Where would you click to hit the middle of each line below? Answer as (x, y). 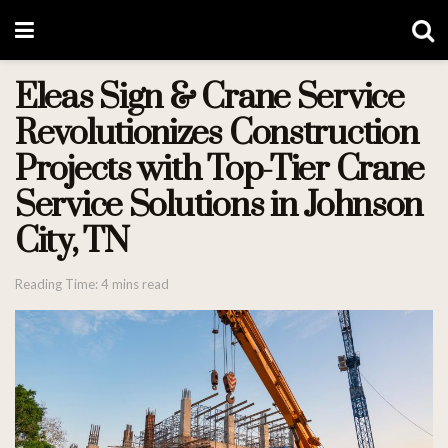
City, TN (72, 242)
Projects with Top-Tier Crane (220, 170)
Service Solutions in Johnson (219, 206)
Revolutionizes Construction (216, 134)
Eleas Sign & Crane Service (209, 98)
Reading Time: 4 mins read (92, 283)
